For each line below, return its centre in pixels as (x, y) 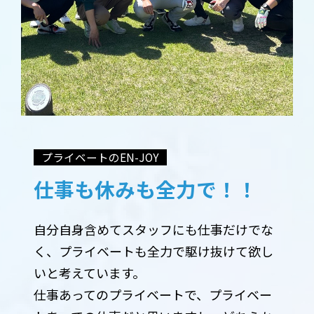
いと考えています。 (89, 272)
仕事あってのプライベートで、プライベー (152, 294)
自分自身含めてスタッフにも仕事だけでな (153, 229)
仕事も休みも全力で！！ (145, 189)
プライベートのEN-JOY (100, 157)
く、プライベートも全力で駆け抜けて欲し (153, 251)
